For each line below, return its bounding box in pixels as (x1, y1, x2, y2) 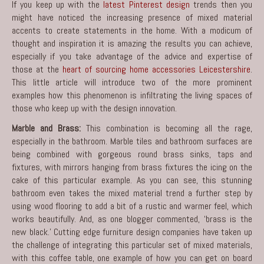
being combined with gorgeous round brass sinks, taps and (12, 147, 252, 160)
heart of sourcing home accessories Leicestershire (62, 62, 250, 75)
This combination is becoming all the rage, (81, 121, 252, 134)
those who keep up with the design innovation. (12, 101, 177, 114)
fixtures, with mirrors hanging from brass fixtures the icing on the (12, 160, 252, 173)
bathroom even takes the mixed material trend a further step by (12, 186, 252, 199)
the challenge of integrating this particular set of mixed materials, (12, 238, 252, 251)
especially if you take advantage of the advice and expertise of (12, 49, 252, 62)
